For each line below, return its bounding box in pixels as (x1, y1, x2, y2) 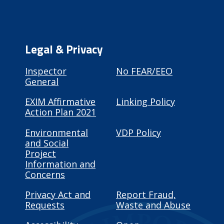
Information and (25, 157, 96, 170)
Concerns (25, 168, 65, 180)
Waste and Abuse (116, 198, 190, 211)
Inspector (25, 65, 67, 77)
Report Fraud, (116, 188, 176, 200)
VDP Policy (116, 126, 161, 138)
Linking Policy (116, 95, 175, 108)
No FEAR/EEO (116, 65, 172, 77)
